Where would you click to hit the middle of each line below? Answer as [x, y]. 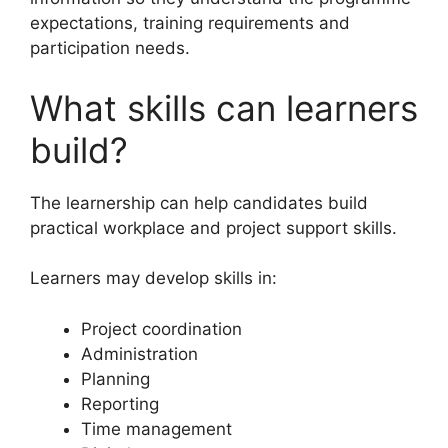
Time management [156, 428]
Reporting [120, 403]
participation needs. [110, 48]
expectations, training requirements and [190, 23]
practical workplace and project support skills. [213, 227]
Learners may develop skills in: [153, 278]
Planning [115, 378]
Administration [139, 353]
